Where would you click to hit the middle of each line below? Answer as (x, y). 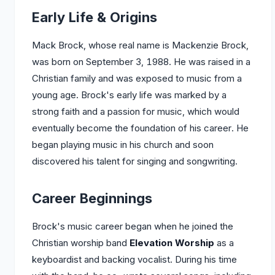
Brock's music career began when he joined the (133, 226)
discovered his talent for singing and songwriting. (135, 161)
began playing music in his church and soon (123, 145)
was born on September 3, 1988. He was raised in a (141, 62)
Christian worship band (81, 243)
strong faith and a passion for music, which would (136, 111)
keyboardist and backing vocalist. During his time (134, 259)
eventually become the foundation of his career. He (140, 128)
